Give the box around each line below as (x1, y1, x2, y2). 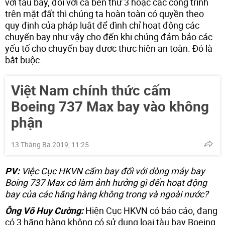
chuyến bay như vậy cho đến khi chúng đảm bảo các (5, 30, 212, 43)
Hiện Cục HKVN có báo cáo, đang (83, 204, 217, 216)
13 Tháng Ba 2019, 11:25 (11, 139, 89, 149)
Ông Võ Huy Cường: (5, 204, 83, 216)
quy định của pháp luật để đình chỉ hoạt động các (5, 19, 199, 31)
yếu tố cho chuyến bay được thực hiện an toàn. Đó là (5, 42, 212, 54)
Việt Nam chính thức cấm (11, 80, 171, 99)
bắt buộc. (5, 53, 42, 66)
